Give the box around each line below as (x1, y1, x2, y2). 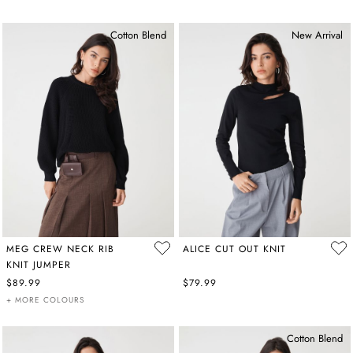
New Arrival (291, 27, 343, 43)
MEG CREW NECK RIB (6, 242, 114, 256)
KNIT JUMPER (6, 258, 71, 272)
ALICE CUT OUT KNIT (183, 242, 286, 256)
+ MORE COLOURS (6, 294, 84, 306)
